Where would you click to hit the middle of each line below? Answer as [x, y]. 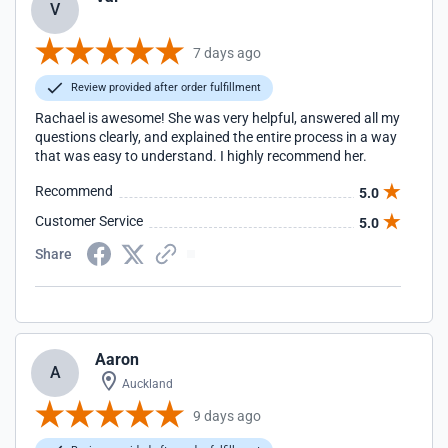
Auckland [146, 384]
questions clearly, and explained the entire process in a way [216, 137]
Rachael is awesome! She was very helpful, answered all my [217, 118]
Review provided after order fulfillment [164, 87]
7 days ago [227, 52]
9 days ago [227, 415]
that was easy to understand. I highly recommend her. [201, 156]
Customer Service [89, 221]
